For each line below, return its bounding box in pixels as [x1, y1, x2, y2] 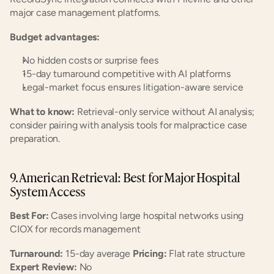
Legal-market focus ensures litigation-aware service [22, 81, 243, 93]
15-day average [63, 248, 133, 259]
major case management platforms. [10, 7, 160, 18]
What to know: [10, 106, 75, 117]
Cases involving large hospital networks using [48, 210, 244, 221]
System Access [10, 182, 86, 200]
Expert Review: [10, 261, 77, 273]
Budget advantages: [10, 31, 100, 43]
